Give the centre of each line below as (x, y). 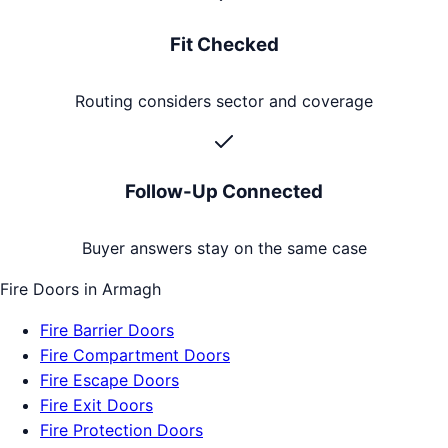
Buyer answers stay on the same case (224, 247)
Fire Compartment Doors (135, 354)
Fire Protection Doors (121, 429)
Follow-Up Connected (224, 191)
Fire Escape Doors (109, 379)
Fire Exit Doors (96, 404)
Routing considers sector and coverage (224, 101)
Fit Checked (224, 45)
